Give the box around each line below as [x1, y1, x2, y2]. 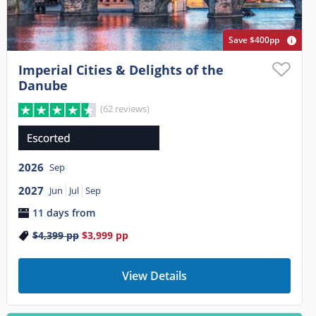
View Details [121, 268, 187, 284]
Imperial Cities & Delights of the [18, 61, 224, 79]
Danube [18, 77, 68, 95]
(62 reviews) [100, 102, 150, 116]
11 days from [32, 206, 95, 220]
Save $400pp [229, 34, 280, 47]
